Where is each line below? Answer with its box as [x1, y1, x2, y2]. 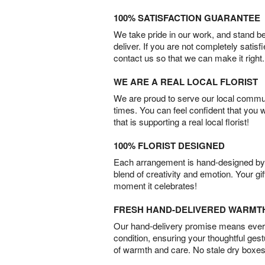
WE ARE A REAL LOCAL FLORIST [114, 75, 258, 88]
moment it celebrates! [114, 179, 197, 192]
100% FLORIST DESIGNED [114, 139, 225, 152]
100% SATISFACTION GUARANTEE [114, 11, 260, 24]
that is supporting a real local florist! [114, 115, 249, 128]
